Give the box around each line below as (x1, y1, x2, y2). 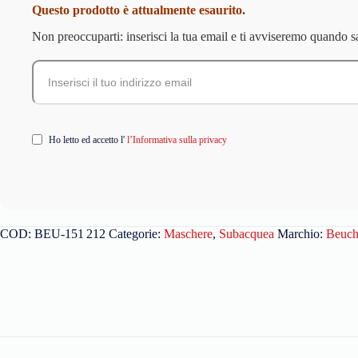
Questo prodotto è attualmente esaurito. (32, 2, 245, 17)
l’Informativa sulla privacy (125, 133, 227, 145)
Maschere (164, 226, 213, 241)
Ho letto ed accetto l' (49, 133, 125, 145)
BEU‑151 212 (34, 226, 105, 241)
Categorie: (109, 226, 164, 241)
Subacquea (219, 226, 274, 241)
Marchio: (277, 226, 326, 241)
